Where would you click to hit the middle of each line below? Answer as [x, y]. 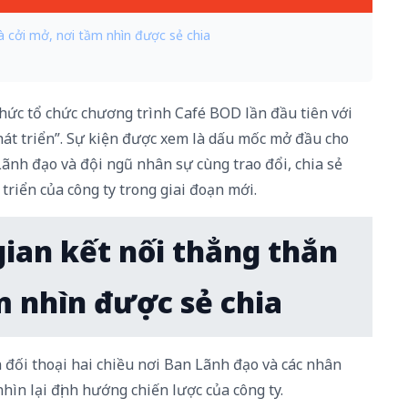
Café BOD [207, 113]
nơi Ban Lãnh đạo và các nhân [238, 365]
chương [107, 113]
